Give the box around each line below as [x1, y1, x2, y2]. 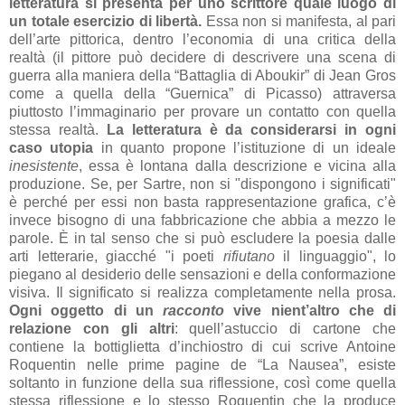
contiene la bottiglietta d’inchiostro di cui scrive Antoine [9, 338, 396, 354]
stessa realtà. [9, 121, 107, 137]
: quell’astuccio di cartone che [174, 320, 397, 336]
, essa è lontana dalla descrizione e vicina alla [79, 157, 396, 174]
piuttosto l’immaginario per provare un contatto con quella [9, 103, 396, 119]
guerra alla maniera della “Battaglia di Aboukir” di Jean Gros [9, 67, 396, 83]
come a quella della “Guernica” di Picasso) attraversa [9, 85, 396, 101]
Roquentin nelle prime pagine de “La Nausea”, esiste [9, 356, 396, 372]
